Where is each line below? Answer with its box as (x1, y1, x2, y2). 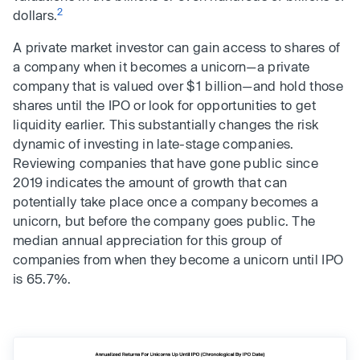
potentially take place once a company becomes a (13, 193, 319, 209)
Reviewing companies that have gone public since (13, 154, 319, 170)
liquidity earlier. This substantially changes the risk (13, 116, 319, 132)
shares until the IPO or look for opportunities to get (13, 96, 316, 112)
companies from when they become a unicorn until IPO (13, 251, 344, 267)
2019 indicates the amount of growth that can (13, 174, 288, 190)
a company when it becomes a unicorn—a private (13, 58, 310, 74)
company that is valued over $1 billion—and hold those (13, 77, 343, 93)
